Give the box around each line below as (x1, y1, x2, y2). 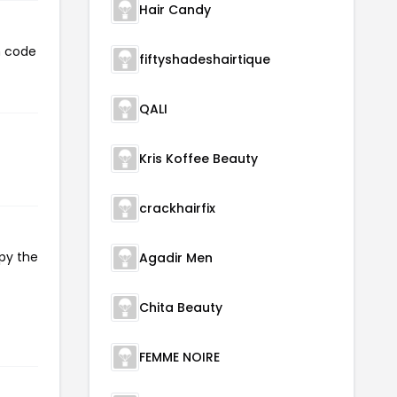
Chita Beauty (139, 299, 222, 316)
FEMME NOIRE (139, 348, 220, 366)
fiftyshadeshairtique (139, 51, 270, 68)
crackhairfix (139, 199, 215, 217)
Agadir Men (139, 249, 213, 267)
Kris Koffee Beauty (139, 150, 258, 167)
